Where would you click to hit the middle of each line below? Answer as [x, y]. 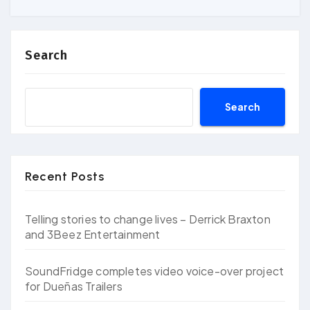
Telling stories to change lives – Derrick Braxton [148, 219]
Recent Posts [65, 176]
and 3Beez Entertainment [93, 234]
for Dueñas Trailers [74, 286]
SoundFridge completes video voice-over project [155, 271]
